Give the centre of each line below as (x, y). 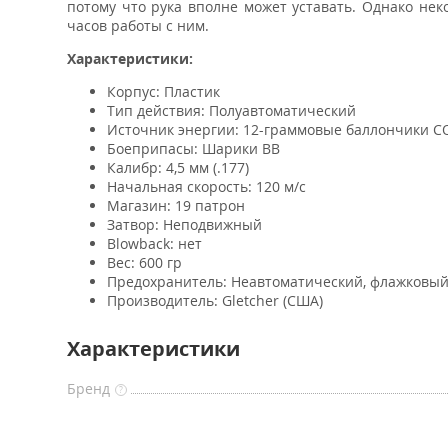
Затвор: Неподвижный (184, 224)
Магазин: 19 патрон (176, 205)
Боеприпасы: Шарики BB (193, 148)
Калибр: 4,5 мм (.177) (178, 167)
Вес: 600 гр (146, 262)
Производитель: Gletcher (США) (215, 300)
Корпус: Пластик (163, 91)
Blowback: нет (154, 243)
